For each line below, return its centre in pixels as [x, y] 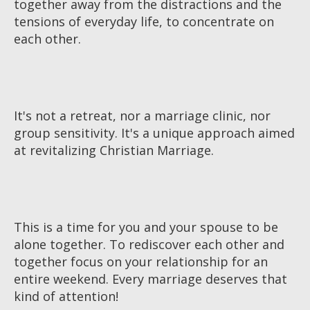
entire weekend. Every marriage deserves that [151, 279]
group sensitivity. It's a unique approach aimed [154, 133]
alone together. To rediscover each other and [149, 244]
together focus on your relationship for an [141, 261]
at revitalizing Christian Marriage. [114, 150]
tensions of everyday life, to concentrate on [144, 21]
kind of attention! [66, 296]
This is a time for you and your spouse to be [146, 227]
